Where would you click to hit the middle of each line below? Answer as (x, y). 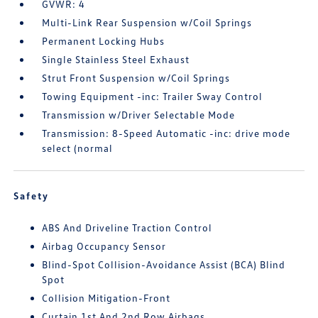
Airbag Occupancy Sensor (104, 246)
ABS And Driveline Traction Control (127, 228)
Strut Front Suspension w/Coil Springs (136, 78)
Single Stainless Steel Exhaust (116, 60)
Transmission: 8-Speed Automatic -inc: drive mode (166, 133)
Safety (32, 196)
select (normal (78, 148)
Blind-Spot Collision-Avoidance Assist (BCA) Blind (164, 265)
